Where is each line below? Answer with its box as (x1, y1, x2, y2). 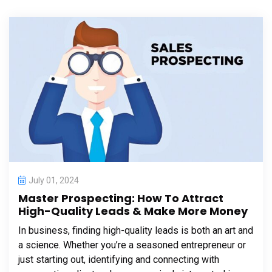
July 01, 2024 (29, 175, 79, 186)
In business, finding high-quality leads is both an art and (18, 225, 253, 237)
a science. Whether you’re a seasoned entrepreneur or (18, 239, 246, 251)
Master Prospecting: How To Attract (18, 191, 223, 206)
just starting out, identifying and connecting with (18, 254, 219, 266)
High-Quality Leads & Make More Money (18, 203, 248, 219)
